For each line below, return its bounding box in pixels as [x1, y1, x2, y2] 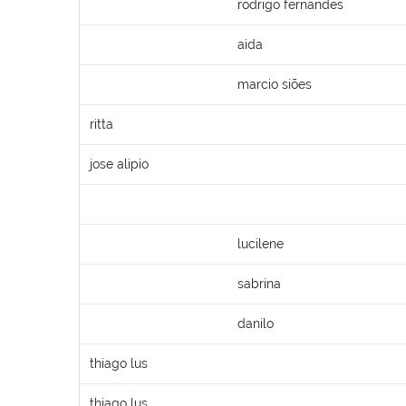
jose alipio [90, 156, 149, 171]
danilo [237, 315, 274, 331]
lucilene [237, 236, 284, 251]
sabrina [237, 275, 281, 291]
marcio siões [237, 76, 312, 92]
